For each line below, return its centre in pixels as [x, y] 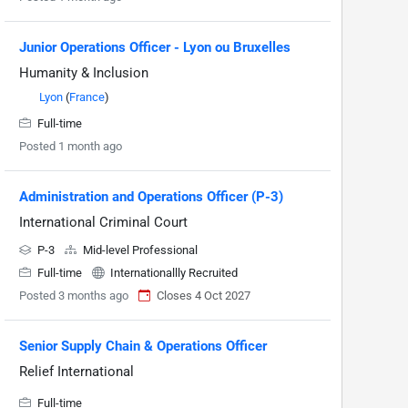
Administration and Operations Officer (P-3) [151, 197]
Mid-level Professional [139, 250]
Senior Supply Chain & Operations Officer [143, 347]
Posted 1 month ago [71, 147]
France [87, 97]
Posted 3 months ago [74, 296]
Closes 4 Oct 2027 [204, 296]
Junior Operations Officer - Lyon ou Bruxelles [155, 48]
